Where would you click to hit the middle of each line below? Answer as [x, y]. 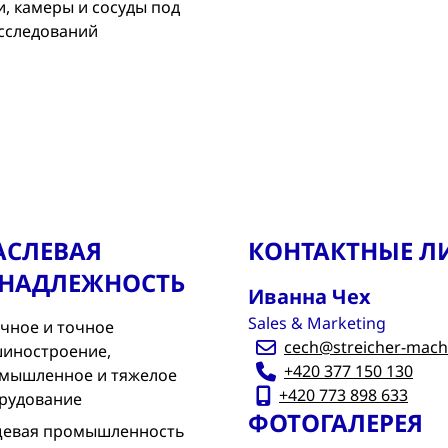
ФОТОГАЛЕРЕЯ [335, 422]
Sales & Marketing [317, 323]
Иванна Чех [309, 296]
